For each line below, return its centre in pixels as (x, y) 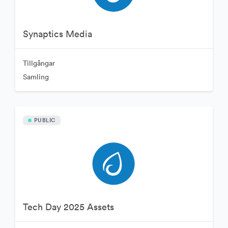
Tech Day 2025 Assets (68, 207)
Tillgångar (39, 63)
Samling (36, 77)
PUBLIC (45, 120)
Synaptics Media (57, 34)
